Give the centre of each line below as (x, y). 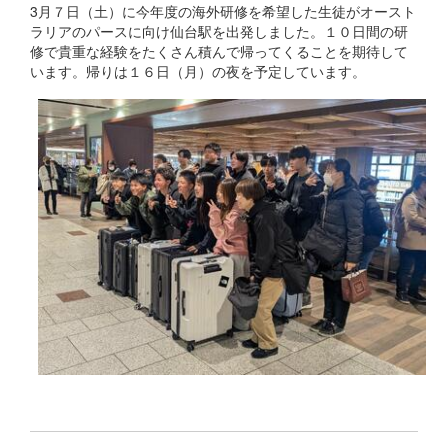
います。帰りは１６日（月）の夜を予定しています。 (198, 71)
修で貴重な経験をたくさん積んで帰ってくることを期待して (219, 51)
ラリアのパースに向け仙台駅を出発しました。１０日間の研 (219, 31)
